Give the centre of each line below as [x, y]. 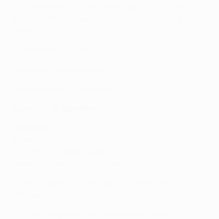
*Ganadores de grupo [51, 50]
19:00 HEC [30, 128]
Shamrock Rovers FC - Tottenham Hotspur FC [95, 163]
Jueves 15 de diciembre [55, 108]
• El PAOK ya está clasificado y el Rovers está [95, 183]
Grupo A [27, 140]
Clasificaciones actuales [58, 69]
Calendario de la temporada [64, 89]
